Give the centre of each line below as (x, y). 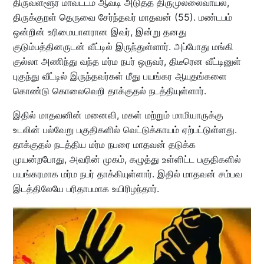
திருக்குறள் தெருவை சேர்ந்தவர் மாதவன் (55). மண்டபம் (122, 17)
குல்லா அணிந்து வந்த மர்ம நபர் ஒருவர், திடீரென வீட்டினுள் (127, 61)
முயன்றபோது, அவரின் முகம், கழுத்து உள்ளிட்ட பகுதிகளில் (127, 159)
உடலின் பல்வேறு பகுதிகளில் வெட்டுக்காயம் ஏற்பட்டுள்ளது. (125, 129)
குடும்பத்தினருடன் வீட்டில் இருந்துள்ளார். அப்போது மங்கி (123, 46)
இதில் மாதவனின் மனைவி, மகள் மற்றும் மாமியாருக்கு (118, 115)
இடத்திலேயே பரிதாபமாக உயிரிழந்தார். (86, 188)
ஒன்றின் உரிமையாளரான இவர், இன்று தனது (100, 32)
